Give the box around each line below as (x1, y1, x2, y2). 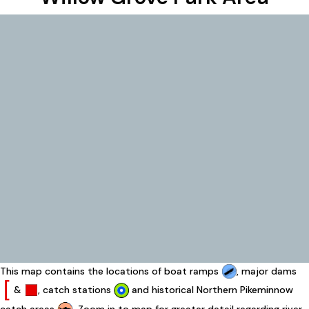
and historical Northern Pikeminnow (129, 283, 293, 296)
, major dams (237, 265, 297, 277)
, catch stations (38, 283, 114, 296)
